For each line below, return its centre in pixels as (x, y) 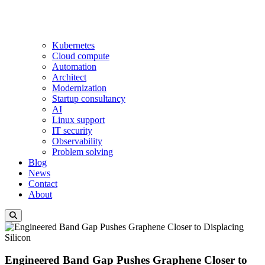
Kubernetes (73, 45)
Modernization (79, 88)
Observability (77, 141)
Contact (43, 183)
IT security (72, 130)
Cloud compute (81, 56)
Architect (69, 77)
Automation (74, 66)
